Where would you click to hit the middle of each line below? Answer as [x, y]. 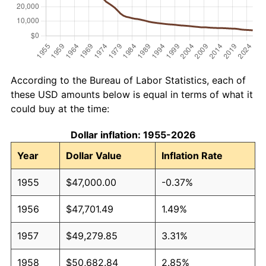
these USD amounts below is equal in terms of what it [132, 94]
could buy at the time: [60, 108]
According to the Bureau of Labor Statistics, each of [128, 80]
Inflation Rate [192, 155]
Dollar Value [94, 155]
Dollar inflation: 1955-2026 [133, 134]
